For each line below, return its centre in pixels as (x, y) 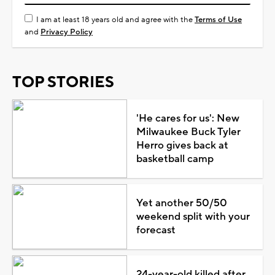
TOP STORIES (63, 82)
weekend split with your (193, 216)
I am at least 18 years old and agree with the (115, 19)
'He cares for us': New (188, 118)
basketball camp (175, 159)
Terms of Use (218, 19)
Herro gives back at (182, 145)
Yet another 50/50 (181, 203)
